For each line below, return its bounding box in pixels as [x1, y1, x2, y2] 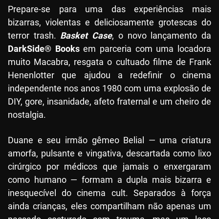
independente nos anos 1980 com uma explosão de [8, 83, 211, 94]
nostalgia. [8, 109, 46, 120]
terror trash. [8, 30, 61, 41]
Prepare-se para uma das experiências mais [8, 4, 211, 15]
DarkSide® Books [8, 44, 80, 54]
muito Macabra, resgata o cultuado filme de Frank [8, 57, 211, 67]
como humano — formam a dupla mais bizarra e [8, 175, 211, 185]
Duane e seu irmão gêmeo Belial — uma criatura [8, 135, 211, 146]
